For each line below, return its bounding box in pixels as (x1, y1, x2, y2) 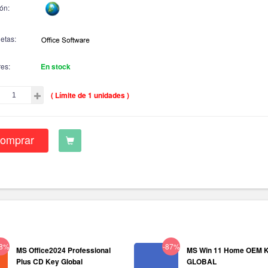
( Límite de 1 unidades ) (51, 89, 129, 100)
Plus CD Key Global (16, 256, 83, 267)
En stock (41, 60, 71, 72)
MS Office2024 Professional (16, 245, 111, 255)
